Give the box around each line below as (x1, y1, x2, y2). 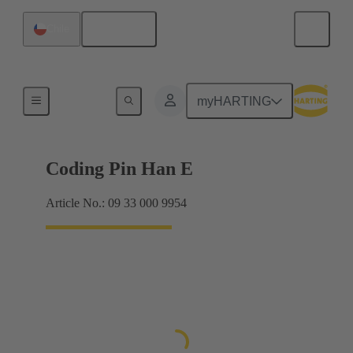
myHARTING (197, 94, 272, 108)
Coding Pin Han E (46, 158, 193, 180)
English (103, 22, 146, 36)
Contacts (61, 92, 99, 104)
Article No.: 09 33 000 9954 (46, 196, 187, 210)
